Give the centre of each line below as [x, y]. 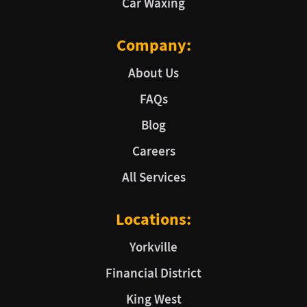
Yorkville [153, 247]
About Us [153, 73]
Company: [153, 46]
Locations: [153, 220]
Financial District [153, 273]
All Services [153, 177]
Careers [153, 151]
